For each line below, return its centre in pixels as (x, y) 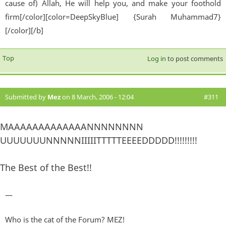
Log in (156, 59)
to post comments (194, 59)
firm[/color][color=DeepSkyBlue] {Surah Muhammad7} (113, 17)
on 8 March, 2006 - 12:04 (97, 97)
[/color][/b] (24, 31)
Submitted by (26, 97)
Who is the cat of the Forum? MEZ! (65, 220)
